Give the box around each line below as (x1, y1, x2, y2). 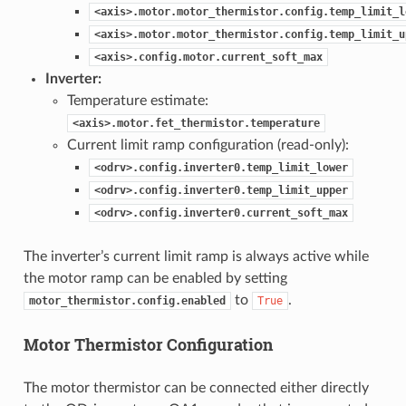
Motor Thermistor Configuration (23, 333, 273, 355)
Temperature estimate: (66, 92, 208, 108)
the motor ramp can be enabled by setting (23, 270, 287, 285)
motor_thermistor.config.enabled (28, 294, 226, 307)
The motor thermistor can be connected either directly (23, 380, 369, 395)
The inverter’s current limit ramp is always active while (23, 248, 369, 264)
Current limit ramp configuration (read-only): (66, 137, 349, 152)
